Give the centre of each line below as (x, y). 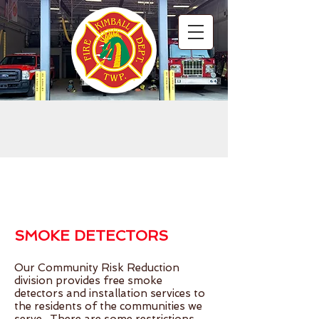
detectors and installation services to (110, 293)
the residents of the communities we (108, 306)
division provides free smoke (88, 281)
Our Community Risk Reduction (97, 268)
